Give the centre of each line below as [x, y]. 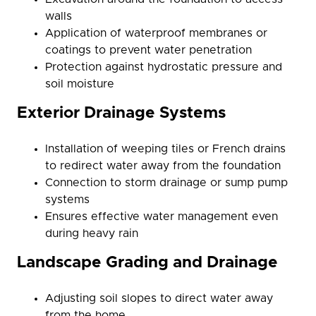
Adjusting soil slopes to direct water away [159, 298]
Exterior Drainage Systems [121, 113]
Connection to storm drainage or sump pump [166, 183]
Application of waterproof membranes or [156, 33]
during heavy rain [92, 233]
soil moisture [80, 84]
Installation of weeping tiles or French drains [165, 149]
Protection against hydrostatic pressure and [164, 67]
